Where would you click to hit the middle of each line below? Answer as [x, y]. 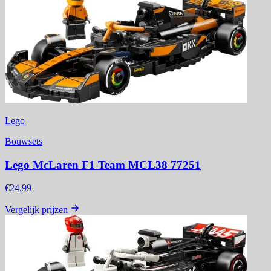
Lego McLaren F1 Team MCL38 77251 [103, 165]
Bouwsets [24, 141]
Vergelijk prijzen [36, 210]
